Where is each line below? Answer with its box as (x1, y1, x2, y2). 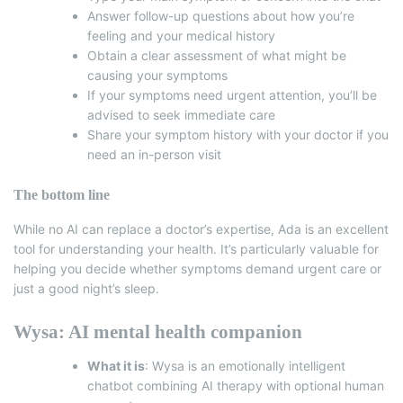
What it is (87, 358, 145, 374)
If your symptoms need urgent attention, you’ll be (87, 87, 377, 103)
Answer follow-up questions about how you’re (87, 8, 354, 24)
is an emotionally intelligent (184, 358, 345, 374)
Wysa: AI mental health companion (13, 321, 302, 344)
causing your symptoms (87, 67, 228, 84)
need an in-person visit (87, 147, 221, 163)
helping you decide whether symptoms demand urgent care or (13, 261, 381, 277)
